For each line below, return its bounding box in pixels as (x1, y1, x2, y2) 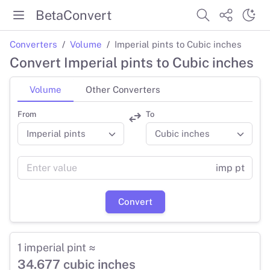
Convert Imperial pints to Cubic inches (10, 54, 254, 71)
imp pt (216, 162, 245, 174)
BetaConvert (36, 7, 111, 23)
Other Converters (86, 84, 160, 95)
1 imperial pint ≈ (17, 240, 96, 254)
